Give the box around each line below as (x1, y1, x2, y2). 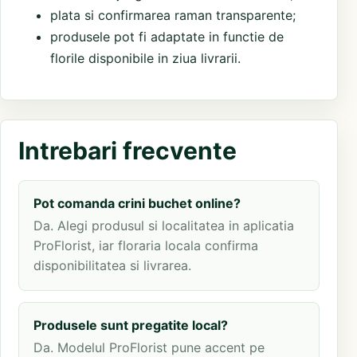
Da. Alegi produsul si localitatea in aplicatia (33, 218, 294, 234)
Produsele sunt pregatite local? (33, 317, 228, 334)
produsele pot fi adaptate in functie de (50, 29, 284, 45)
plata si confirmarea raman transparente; (50, 7, 296, 24)
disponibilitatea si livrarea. (33, 257, 191, 274)
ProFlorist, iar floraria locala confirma (33, 237, 258, 254)
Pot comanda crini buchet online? (33, 195, 241, 212)
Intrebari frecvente (18, 136, 237, 166)
